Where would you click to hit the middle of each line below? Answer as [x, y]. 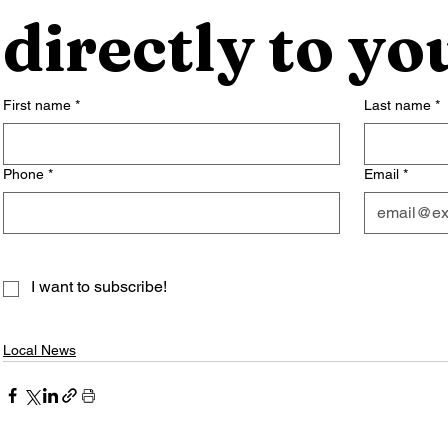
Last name [397, 105]
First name [37, 105]
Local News [39, 350]
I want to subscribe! [99, 287]
